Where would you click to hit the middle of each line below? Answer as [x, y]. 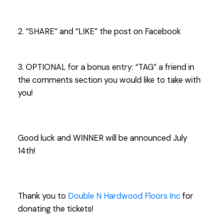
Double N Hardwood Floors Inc [124, 196]
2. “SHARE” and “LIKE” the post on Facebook [99, 31]
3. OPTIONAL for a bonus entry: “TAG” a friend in [106, 67]
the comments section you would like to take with [109, 80]
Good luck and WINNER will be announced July [102, 138]
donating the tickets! [55, 209]
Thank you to [43, 196]
